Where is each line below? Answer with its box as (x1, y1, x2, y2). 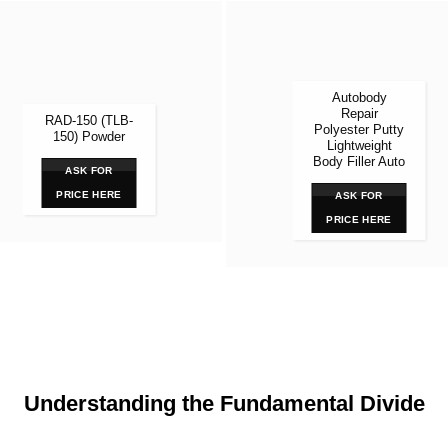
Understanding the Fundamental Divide (23, 391, 425, 417)
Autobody (331, 90, 387, 105)
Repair (340, 106, 378, 121)
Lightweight (326, 138, 392, 153)
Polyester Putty (314, 122, 404, 137)
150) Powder (53, 130, 125, 145)
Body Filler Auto (313, 154, 405, 169)
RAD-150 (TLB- (45, 114, 133, 129)
